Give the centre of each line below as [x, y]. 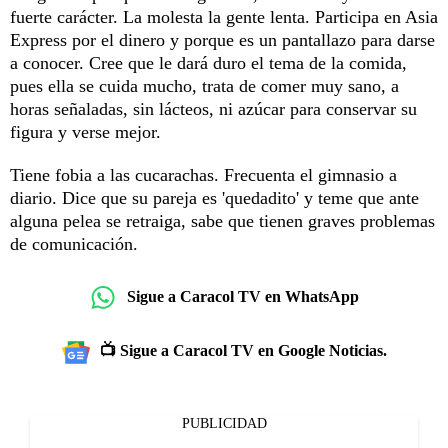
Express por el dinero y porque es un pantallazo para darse [222, 39]
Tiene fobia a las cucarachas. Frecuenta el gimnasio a [203, 174]
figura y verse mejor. [85, 131]
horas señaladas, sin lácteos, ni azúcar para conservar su [213, 108]
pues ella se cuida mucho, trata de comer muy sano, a [204, 85]
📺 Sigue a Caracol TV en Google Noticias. [243, 350]
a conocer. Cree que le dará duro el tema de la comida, [208, 62]
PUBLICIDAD [224, 423]
